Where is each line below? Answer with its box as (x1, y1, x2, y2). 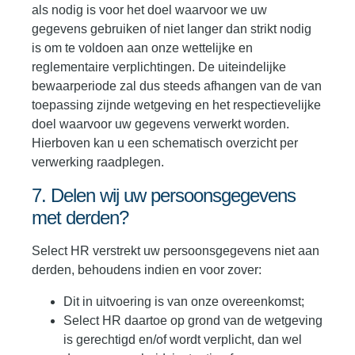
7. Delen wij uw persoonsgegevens (32, 185, 296, 207)
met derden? (32, 207, 128, 229)
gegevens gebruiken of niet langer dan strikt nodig (32, 22, 311, 36)
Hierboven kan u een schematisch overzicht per (32, 136, 298, 151)
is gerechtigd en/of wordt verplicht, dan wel (63, 333, 302, 347)
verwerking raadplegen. (32, 155, 164, 170)
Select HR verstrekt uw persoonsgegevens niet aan (32, 244, 319, 258)
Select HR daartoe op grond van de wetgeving (63, 314, 323, 328)
